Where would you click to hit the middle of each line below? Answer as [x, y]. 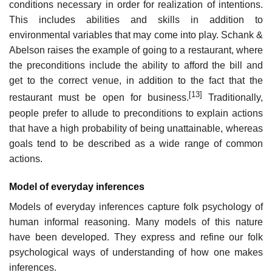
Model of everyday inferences [77, 186]
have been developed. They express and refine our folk [136, 237]
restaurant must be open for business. [99, 98]
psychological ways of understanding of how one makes [136, 252]
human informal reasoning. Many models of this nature [136, 222]
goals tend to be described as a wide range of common [136, 143]
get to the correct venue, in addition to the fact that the [136, 81]
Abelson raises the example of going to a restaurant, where [136, 50]
